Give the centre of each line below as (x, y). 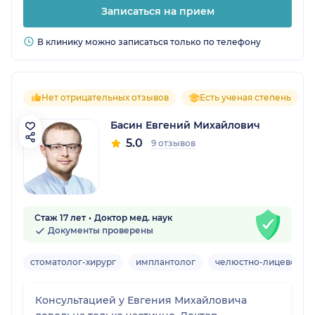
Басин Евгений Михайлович (185, 126)
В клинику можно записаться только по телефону (149, 42)
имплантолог (166, 262)
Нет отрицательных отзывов (105, 98)
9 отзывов (173, 143)
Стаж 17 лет (60, 218)
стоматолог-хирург (73, 262)
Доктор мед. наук (133, 218)
